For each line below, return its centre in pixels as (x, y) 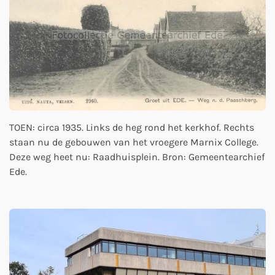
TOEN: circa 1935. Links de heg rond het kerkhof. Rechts (132, 128)
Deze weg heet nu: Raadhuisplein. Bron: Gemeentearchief (137, 157)
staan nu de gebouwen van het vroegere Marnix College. (134, 142)
